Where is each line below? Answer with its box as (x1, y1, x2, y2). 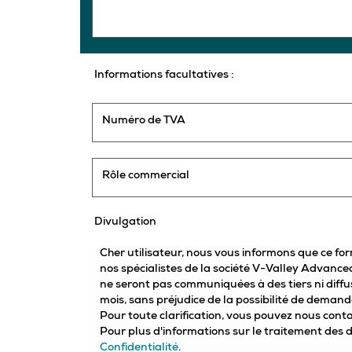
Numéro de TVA (102, 115, 185, 126)
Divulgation (94, 217, 156, 228)
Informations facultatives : (94, 70, 234, 81)
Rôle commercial (102, 170, 189, 181)
